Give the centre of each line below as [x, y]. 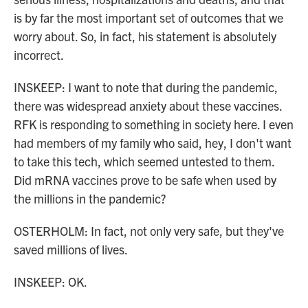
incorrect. [39, 55]
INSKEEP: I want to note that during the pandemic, [146, 87]
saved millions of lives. [71, 249]
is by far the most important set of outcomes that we [148, 18]
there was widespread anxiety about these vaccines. [148, 106]
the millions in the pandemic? [90, 198]
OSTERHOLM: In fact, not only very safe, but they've [149, 231]
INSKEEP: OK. [51, 282]
